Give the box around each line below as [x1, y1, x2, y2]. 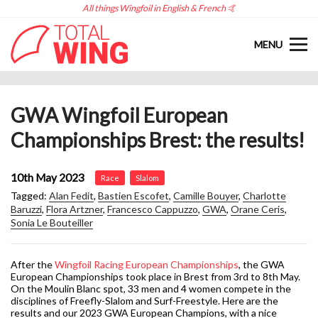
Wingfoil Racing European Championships [53, 258, 238, 270]
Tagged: [11, 190, 49, 202]
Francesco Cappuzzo [107, 203, 198, 215]
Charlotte [243, 190, 286, 202]
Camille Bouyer [173, 190, 238, 202]
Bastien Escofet [98, 190, 169, 202]
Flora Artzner [46, 203, 103, 215]
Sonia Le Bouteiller [11, 216, 93, 229]
